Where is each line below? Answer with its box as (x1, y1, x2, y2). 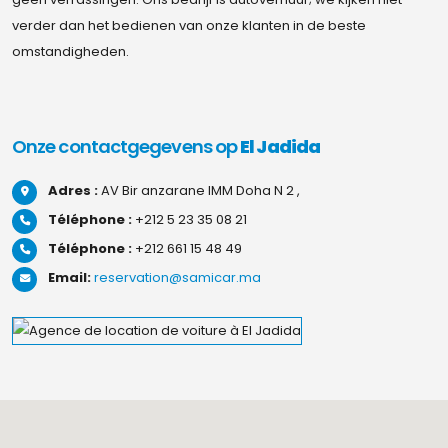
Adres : (48, 180, 98, 200)
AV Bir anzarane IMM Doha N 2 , (98, 180, 300, 200)
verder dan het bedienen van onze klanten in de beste (12, 15, 366, 35)
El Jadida (240, 133, 320, 159)
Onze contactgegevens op (12, 133, 241, 159)
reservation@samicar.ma (94, 267, 261, 287)
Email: (48, 267, 91, 287)
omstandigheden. (12, 41, 129, 61)
